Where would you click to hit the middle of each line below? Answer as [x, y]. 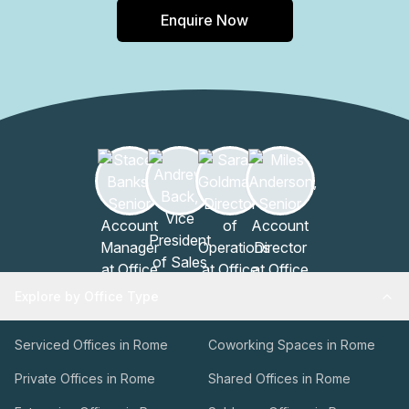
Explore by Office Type [87, 296]
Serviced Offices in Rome [91, 345]
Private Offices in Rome [85, 378]
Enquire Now [204, 20]
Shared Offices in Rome [279, 378]
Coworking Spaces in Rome [292, 345]
